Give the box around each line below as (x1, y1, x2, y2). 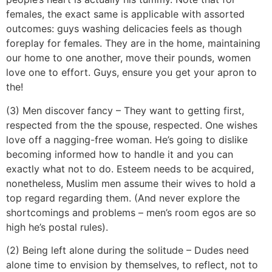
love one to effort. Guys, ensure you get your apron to (6, 66, 257, 79)
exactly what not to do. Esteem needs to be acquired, (6, 162, 254, 175)
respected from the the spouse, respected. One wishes (6, 118, 257, 131)
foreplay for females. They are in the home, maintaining (6, 37, 260, 50)
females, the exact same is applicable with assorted (6, 8, 245, 21)
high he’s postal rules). (6, 220, 108, 233)
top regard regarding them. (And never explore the (6, 191, 240, 204)
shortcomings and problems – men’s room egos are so (6, 206, 256, 219)
